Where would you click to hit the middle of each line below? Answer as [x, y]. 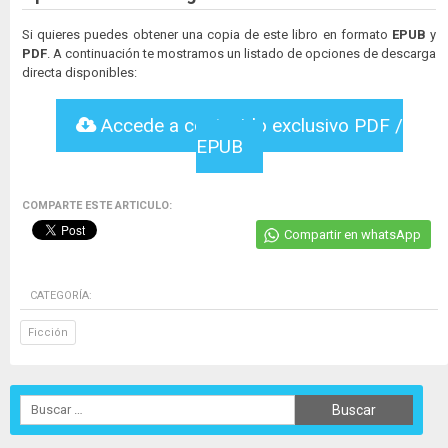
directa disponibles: [79, 72]
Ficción [48, 332]
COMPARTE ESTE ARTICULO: [97, 205]
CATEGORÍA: [61, 295]
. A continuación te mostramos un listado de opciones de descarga [241, 53]
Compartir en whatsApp [352, 234]
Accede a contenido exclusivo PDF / [249, 125]
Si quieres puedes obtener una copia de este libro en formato [207, 34]
